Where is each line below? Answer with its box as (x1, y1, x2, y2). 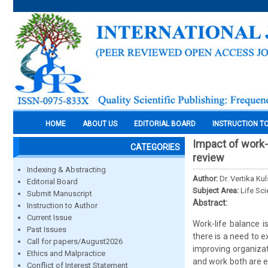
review (193, 151, 224, 164)
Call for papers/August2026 (27, 237, 123, 246)
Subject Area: (193, 186, 240, 195)
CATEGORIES (130, 142, 180, 152)
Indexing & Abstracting (27, 165, 106, 174)
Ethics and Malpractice (27, 249, 105, 258)
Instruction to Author (27, 201, 98, 210)
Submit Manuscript (27, 189, 92, 198)
